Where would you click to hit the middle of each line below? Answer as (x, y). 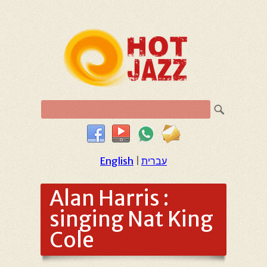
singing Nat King (131, 219)
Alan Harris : (109, 198)
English (117, 161)
